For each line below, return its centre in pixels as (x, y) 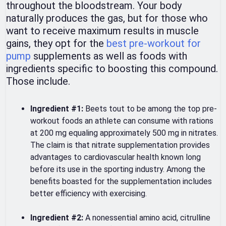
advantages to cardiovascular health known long (116, 157)
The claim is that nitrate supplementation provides (120, 145)
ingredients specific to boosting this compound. (112, 69)
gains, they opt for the (56, 44)
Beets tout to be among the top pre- (151, 109)
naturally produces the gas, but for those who (107, 18)
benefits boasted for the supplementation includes (121, 182)
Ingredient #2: (58, 218)
